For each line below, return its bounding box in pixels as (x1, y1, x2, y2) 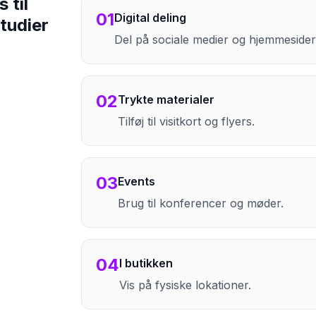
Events (118, 174, 156, 188)
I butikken (119, 256, 174, 270)
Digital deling (114, 11, 187, 25)
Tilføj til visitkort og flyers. (118, 114, 255, 128)
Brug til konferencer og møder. (118, 196, 284, 210)
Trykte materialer (118, 92, 215, 107)
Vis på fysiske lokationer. (119, 278, 252, 292)
